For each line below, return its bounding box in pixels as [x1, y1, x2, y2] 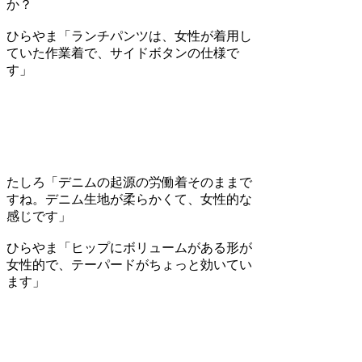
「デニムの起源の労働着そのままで [45, 175, 252, 190]
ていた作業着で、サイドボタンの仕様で [6, 46, 239, 61]
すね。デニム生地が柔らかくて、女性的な [6, 192, 252, 207]
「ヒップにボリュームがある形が [58, 241, 252, 255]
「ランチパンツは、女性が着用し [58, 29, 252, 44]
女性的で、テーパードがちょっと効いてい [6, 258, 252, 272]
